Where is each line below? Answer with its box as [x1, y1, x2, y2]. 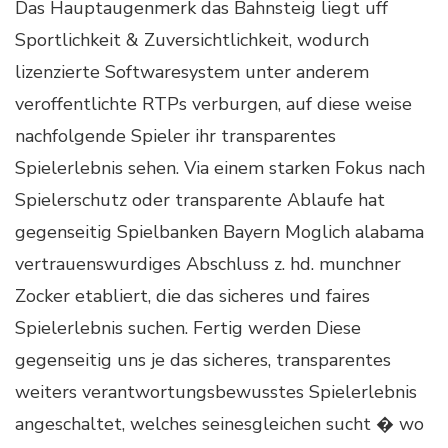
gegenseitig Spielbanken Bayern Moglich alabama [15, 219, 424, 244]
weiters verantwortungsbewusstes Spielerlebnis [15, 379, 417, 404]
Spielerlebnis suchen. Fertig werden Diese [15, 315, 361, 340]
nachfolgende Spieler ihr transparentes [15, 123, 336, 148]
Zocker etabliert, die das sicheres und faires [15, 283, 370, 308]
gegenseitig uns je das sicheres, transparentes [15, 347, 391, 372]
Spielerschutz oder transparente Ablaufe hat [15, 187, 385, 212]
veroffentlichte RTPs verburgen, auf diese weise [15, 91, 412, 116]
